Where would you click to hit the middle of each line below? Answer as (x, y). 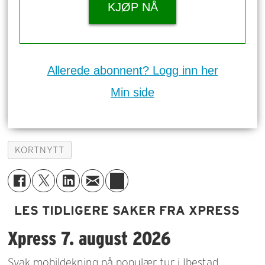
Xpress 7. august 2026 (90, 238)
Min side (132, 93)
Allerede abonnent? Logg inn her (132, 71)
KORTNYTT (40, 150)
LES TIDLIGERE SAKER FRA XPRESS (127, 211)
